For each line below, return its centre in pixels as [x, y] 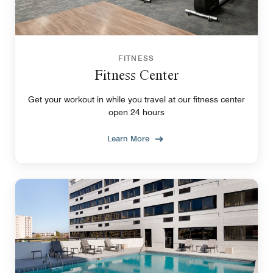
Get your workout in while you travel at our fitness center [136, 99]
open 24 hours [136, 112]
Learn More [128, 138]
